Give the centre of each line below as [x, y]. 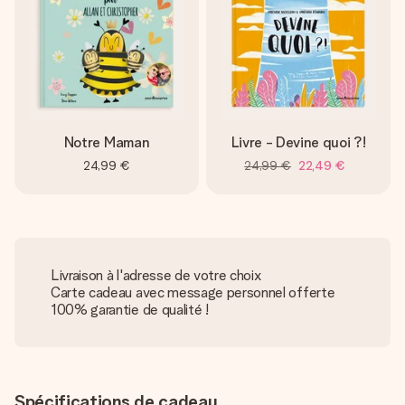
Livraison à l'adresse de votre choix [156, 275]
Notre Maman [107, 142]
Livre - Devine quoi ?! [298, 142]
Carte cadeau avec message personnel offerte [193, 292]
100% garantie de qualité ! [130, 310]
